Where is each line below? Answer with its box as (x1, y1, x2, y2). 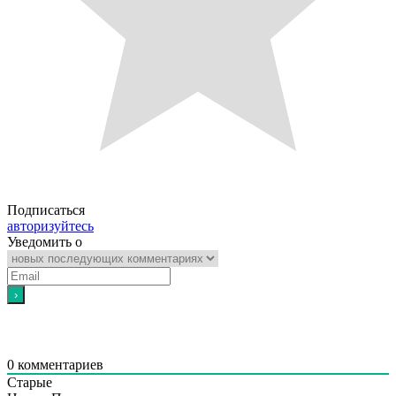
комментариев (14, 356, 103, 372)
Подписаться (7, 202, 85, 217)
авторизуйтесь (7, 217, 94, 233)
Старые (7, 374, 52, 390)
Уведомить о (7, 233, 82, 249)
